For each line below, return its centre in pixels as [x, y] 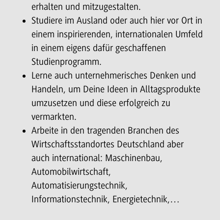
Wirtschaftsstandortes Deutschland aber [108, 144]
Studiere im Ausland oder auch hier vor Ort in [117, 20]
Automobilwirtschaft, [71, 172]
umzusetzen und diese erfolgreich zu [101, 103]
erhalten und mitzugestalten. [86, 7]
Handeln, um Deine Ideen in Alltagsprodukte [116, 89]
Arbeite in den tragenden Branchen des [105, 130]
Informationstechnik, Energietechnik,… [106, 199]
